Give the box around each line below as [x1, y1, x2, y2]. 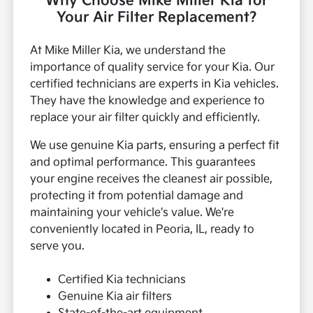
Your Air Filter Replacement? [56, 9, 257, 27]
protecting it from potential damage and [30, 189, 244, 203]
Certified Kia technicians [58, 273, 187, 287]
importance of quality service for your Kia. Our [30, 61, 275, 75]
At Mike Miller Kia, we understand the [30, 44, 226, 58]
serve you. [30, 240, 85, 254]
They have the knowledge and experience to [30, 94, 265, 108]
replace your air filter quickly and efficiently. [30, 111, 261, 125]
